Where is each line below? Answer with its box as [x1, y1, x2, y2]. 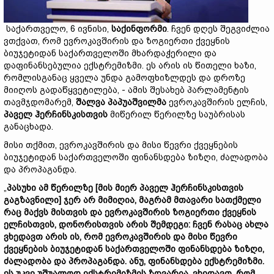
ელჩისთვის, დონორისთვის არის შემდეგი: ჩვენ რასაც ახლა [4, 220, 268, 229]
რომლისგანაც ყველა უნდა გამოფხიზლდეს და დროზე [4, 73, 245, 83]
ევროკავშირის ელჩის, [166, 97, 267, 107]
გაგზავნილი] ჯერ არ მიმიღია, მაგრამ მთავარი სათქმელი [4, 195, 261, 205]
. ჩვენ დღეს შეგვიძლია [167, 24, 270, 34]
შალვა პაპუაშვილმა [76, 97, 166, 107]
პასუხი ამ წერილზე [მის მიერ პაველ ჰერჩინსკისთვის [7, 183, 243, 193]
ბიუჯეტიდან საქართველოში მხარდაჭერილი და [4, 48, 217, 58]
